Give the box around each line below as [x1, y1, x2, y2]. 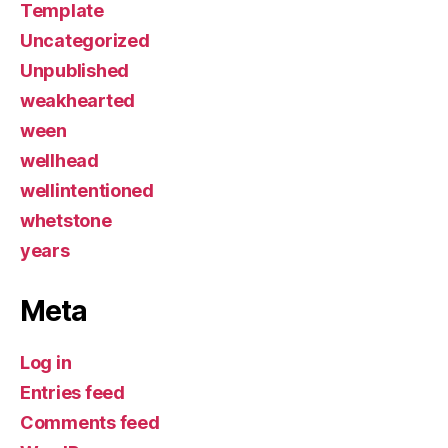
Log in [20, 351, 72, 373]
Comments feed [20, 411, 160, 433]
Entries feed [20, 381, 125, 403]
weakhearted [20, 89, 136, 111]
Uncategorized [20, 29, 150, 51]
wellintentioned [20, 179, 154, 201]
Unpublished [20, 59, 130, 81]
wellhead [20, 149, 99, 171]
